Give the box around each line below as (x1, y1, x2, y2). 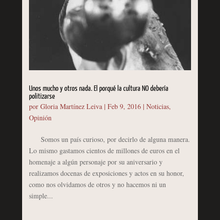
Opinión (28, 112, 52, 122)
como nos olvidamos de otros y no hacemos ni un (28, 179, 166, 189)
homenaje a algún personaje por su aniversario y (28, 157, 163, 166)
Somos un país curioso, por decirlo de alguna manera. (28, 134, 190, 144)
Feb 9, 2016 (107, 101, 141, 111)
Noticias (146, 101, 169, 111)
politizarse (28, 92, 55, 100)
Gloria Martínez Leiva (40, 101, 102, 111)
